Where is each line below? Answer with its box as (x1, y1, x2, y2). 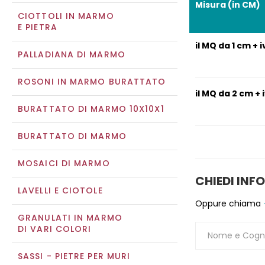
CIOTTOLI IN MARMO (18, 10, 114, 22)
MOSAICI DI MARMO (18, 157, 110, 169)
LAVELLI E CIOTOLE (18, 185, 103, 196)
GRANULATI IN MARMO (18, 212, 122, 224)
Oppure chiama (195, 198, 261, 210)
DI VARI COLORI (18, 223, 92, 235)
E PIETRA (18, 21, 57, 33)
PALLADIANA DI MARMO (18, 49, 125, 60)
